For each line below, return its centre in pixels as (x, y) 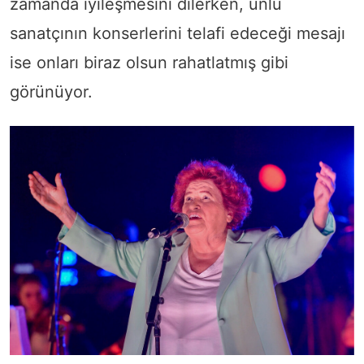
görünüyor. (54, 91)
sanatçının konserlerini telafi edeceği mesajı (178, 33)
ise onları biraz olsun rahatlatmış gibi (149, 62)
